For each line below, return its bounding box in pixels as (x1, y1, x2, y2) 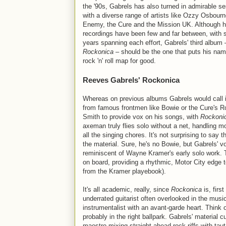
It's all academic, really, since (83, 186, 171, 193)
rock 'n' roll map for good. (83, 57, 156, 65)
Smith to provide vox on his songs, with (83, 113, 200, 121)
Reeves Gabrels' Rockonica (83, 76, 180, 84)
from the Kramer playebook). (83, 167, 166, 175)
